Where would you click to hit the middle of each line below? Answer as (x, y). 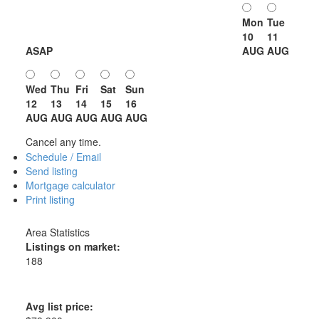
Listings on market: (73, 247)
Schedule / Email (63, 157)
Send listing (51, 171)
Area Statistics (57, 232)
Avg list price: (59, 307)
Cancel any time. (63, 142)
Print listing (50, 200)
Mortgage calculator (70, 185)
